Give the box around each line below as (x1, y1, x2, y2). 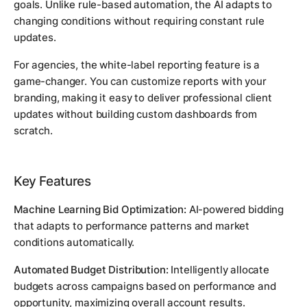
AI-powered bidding (186, 202, 284, 216)
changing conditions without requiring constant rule (14, 14, 265, 27)
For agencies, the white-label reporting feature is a (14, 58, 260, 71)
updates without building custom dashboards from (14, 107, 257, 121)
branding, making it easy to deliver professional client (14, 90, 272, 104)
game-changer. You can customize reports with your (14, 74, 267, 88)
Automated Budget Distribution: (14, 262, 169, 276)
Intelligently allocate (168, 262, 270, 276)
